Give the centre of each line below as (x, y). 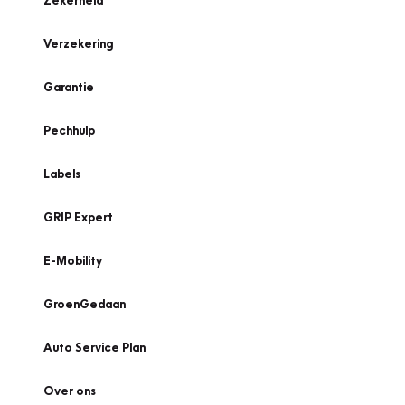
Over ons (70, 391)
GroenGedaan (85, 304)
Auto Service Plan (94, 347)
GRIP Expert (78, 217)
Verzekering (78, 43)
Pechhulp (69, 130)
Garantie (69, 87)
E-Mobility (73, 260)
